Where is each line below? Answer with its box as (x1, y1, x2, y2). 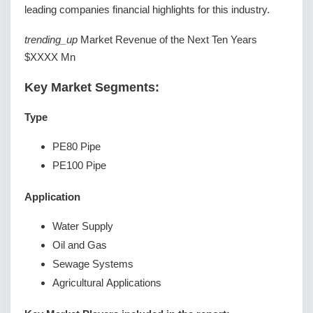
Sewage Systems (52, 258, 133, 270)
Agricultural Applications (52, 277, 161, 289)
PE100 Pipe (52, 159, 106, 172)
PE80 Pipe (52, 140, 101, 153)
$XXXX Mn (24, 51, 75, 64)
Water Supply (52, 220, 113, 233)
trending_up (24, 34, 80, 46)
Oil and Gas (52, 239, 107, 252)
